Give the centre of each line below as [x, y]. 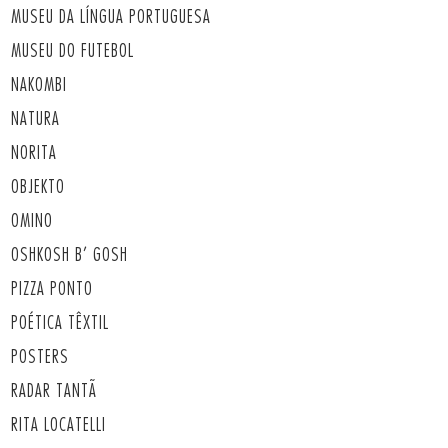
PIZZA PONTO [51, 288]
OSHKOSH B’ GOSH [69, 254]
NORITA [33, 152]
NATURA [35, 118]
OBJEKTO [37, 186]
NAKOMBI [38, 84]
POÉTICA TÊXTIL [59, 322]
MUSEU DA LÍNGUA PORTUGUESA [110, 16]
